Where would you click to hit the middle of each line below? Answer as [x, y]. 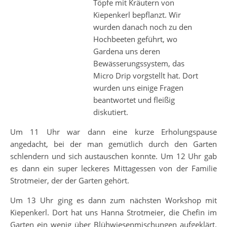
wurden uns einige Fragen [138, 88]
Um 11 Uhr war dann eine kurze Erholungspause [113, 132]
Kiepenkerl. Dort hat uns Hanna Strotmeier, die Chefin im [113, 213]
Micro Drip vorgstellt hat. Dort [146, 76]
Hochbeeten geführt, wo [135, 39]
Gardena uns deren [127, 51]
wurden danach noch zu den [143, 27]
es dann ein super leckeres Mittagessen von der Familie [113, 168]
